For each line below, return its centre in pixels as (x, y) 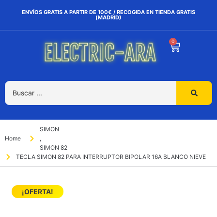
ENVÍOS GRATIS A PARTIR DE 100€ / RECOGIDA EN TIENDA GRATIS (108, 12)
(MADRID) (108, 17)
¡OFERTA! (38, 192)
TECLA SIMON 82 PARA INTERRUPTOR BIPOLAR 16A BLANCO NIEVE (111, 157)
